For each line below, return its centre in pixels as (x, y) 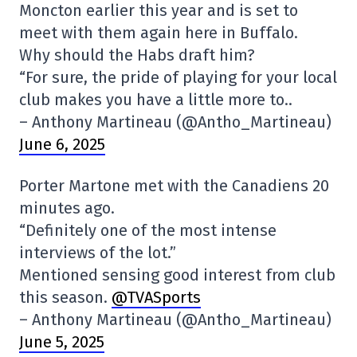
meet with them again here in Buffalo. (159, 33)
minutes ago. (67, 208)
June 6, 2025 (62, 145)
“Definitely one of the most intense (148, 231)
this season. (65, 298)
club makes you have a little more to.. (156, 100)
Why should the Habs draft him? (137, 55)
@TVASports (156, 298)
